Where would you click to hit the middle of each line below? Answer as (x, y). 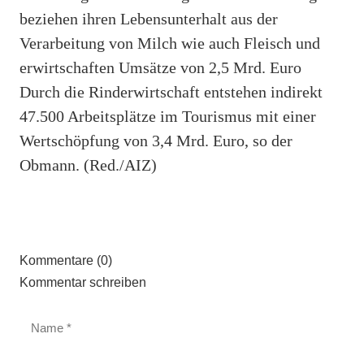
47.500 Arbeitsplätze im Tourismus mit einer (168, 116)
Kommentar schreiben (83, 282)
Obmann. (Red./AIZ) (88, 165)
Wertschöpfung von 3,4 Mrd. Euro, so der (156, 140)
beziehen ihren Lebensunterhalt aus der (149, 18)
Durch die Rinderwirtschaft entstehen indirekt (171, 91)
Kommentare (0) (66, 260)
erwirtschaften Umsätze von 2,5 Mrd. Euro (160, 67)
